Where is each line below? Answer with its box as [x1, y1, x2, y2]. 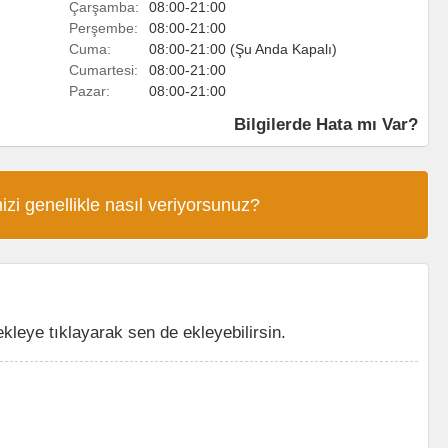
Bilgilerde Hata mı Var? [234, 115, 418, 133]
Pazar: [69, 83, 110, 99]
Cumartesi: [69, 62, 138, 78]
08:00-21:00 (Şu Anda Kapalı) [149, 41, 337, 57]
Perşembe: [69, 20, 138, 36]
